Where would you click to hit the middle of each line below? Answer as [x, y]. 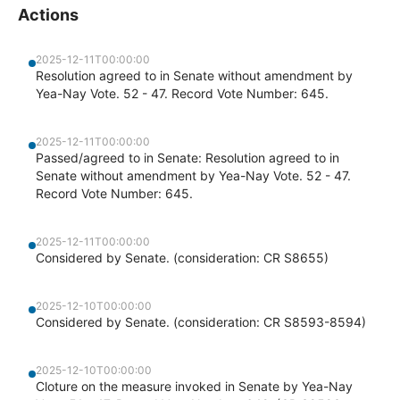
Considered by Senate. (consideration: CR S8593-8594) [201, 322]
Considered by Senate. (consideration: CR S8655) [182, 258]
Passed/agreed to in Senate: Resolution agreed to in [187, 158]
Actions [48, 15]
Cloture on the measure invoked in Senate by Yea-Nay [194, 386]
